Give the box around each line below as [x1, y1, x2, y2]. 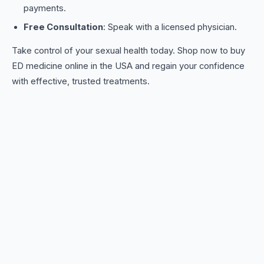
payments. [24, 3, 66, 14]
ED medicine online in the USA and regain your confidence [12, 61, 245, 71]
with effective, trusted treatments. [12, 76, 150, 87]
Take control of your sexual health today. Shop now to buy [12, 45, 245, 56]
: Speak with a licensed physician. [103, 22, 237, 32]
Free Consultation [24, 22, 103, 32]
